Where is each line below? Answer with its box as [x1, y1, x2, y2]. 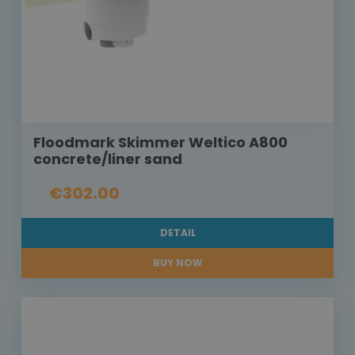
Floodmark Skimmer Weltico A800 [33, 132, 288, 153]
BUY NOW [152, 256, 203, 270]
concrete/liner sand [33, 149, 182, 170]
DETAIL [159, 226, 196, 240]
